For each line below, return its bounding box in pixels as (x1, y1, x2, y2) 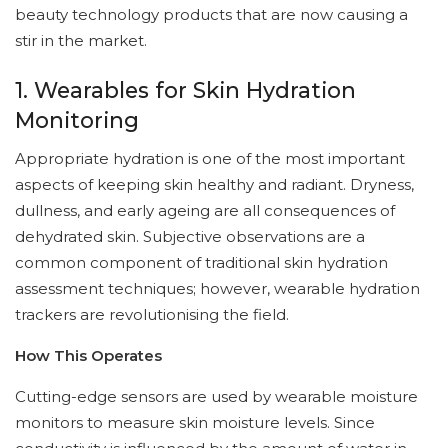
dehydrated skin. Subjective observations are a (15, 226, 365, 246)
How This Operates (15, 345, 162, 365)
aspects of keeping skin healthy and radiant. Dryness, (15, 174, 414, 194)
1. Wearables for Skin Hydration (15, 77, 356, 104)
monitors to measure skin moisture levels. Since (15, 412, 375, 432)
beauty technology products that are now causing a (15, 4, 408, 24)
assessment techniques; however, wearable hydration (15, 278, 420, 298)
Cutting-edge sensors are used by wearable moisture (15, 386, 418, 406)
